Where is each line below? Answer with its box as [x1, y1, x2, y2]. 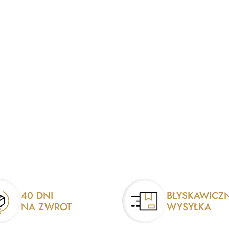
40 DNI [21, 188, 53, 202]
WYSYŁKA [167, 199, 211, 214]
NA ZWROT [21, 199, 72, 214]
